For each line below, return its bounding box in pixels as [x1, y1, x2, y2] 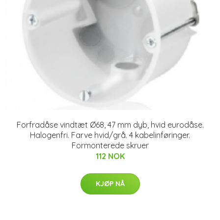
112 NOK [95, 151, 125, 161]
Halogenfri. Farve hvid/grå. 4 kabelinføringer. [30, 130, 190, 140]
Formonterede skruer [71, 140, 149, 150]
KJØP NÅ [95, 179, 125, 188]
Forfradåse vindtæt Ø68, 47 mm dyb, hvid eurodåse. [16, 119, 204, 130]
